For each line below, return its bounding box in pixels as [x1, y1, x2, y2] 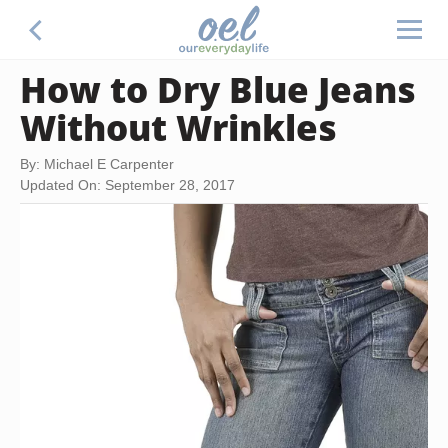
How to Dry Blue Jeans [20, 65, 416, 113]
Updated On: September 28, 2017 [20, 177, 235, 193]
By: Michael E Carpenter [20, 156, 174, 172]
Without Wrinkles [20, 103, 337, 151]
